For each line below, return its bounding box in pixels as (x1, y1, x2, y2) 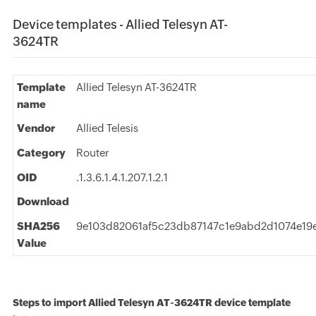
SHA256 (16, 220, 60, 232)
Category (16, 147, 66, 159)
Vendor (16, 122, 55, 134)
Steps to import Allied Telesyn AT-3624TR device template (12, 297, 291, 308)
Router (75, 147, 109, 159)
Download (16, 195, 69, 207)
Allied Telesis (75, 122, 138, 134)
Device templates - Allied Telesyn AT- (12, 17, 228, 32)
